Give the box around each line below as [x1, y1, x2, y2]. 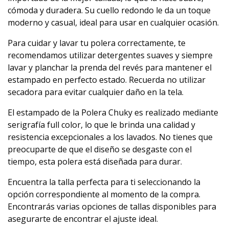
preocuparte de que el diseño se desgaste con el [8, 143, 192, 155]
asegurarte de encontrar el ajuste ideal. [8, 213, 158, 224]
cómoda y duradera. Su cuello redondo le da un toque [8, 4, 211, 16]
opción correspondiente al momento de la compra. [8, 188, 200, 200]
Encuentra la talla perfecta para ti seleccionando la [8, 176, 200, 188]
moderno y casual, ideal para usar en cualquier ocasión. [8, 16, 219, 28]
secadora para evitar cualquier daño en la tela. [8, 86, 184, 98]
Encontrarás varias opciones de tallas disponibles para [8, 200, 216, 212]
